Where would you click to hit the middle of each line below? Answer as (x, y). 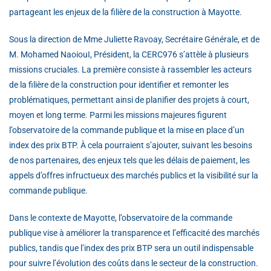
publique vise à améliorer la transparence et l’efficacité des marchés (134, 233)
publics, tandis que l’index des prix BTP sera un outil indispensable (131, 248)
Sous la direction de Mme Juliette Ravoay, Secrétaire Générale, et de (134, 39)
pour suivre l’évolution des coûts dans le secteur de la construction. (134, 263)
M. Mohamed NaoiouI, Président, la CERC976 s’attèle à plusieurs (129, 54)
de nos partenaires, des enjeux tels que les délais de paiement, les (129, 160)
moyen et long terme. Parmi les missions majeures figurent (118, 115)
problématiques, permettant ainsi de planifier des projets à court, (129, 100)
